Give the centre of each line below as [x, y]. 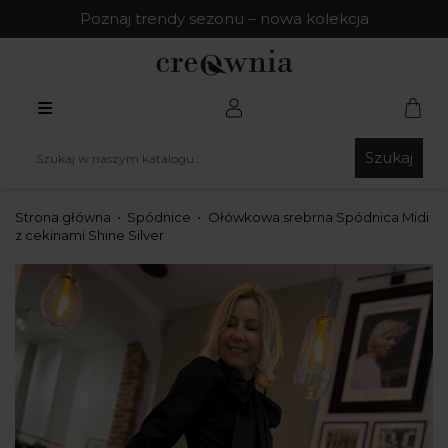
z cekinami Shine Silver [89, 235]
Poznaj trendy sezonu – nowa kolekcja [224, 18]
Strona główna [63, 217]
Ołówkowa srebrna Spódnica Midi [318, 217]
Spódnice [159, 217]
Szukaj [389, 157]
